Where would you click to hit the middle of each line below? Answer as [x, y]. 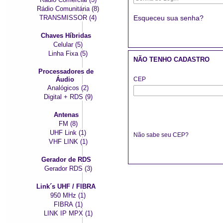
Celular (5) [68, 45]
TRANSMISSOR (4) [68, 18]
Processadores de [66, 71]
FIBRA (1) [68, 204]
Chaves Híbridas [66, 36]
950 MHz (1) [68, 195]
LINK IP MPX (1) [68, 213]
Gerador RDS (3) [68, 168]
